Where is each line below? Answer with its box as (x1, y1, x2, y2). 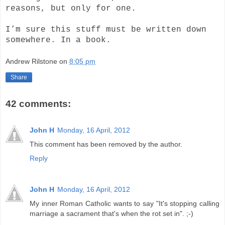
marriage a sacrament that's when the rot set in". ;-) (30, 209, 193, 217)
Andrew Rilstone (6, 57, 57, 66)
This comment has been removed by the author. (30, 140, 182, 148)
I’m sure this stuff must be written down (6, 25, 206, 34)
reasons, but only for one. (6, 4, 136, 13)
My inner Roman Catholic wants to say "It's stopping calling (30, 199, 219, 207)
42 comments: (6, 98, 71, 109)
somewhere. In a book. (6, 35, 111, 45)
